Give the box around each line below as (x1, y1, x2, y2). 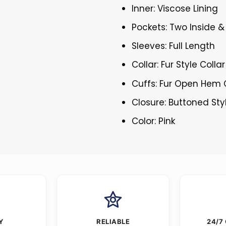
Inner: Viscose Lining (132, 2, 218, 15)
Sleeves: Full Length (132, 40, 215, 52)
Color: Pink (132, 115, 176, 127)
